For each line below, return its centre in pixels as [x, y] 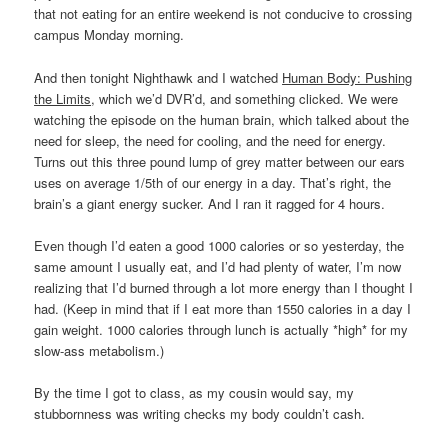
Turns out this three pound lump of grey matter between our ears [220, 161]
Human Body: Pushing [347, 77]
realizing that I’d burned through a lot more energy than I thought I [224, 287]
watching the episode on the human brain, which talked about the [222, 119]
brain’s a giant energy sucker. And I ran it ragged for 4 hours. [210, 203]
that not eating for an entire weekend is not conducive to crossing [223, 14]
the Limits [63, 98]
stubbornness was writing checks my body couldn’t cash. [200, 413]
